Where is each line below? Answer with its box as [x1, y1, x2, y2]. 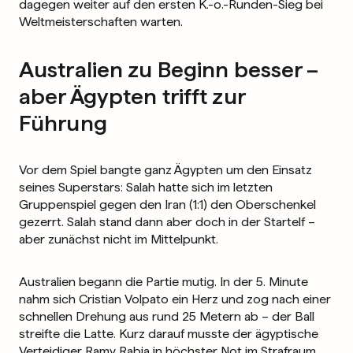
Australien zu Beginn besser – [19, 56, 319, 83]
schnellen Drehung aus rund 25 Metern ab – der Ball [19, 309, 314, 324]
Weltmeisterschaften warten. [19, 14, 183, 29]
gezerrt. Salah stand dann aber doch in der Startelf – [19, 214, 315, 229]
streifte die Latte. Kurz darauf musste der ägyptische [19, 326, 318, 341]
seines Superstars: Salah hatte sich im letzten [19, 180, 273, 195]
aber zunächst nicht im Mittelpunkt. [19, 232, 218, 247]
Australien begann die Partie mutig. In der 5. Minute [19, 274, 308, 289]
